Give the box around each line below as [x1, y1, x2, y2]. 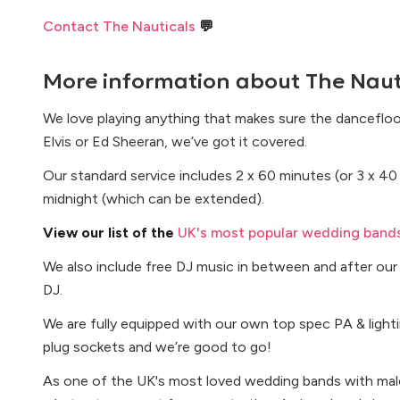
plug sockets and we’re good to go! [43, 338, 271, 355]
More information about [43, 68, 305, 95]
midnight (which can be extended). [43, 190, 264, 207]
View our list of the [43, 224, 178, 241]
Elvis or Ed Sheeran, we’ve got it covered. [43, 133, 307, 150]
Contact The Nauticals [43, 18, 196, 35]
